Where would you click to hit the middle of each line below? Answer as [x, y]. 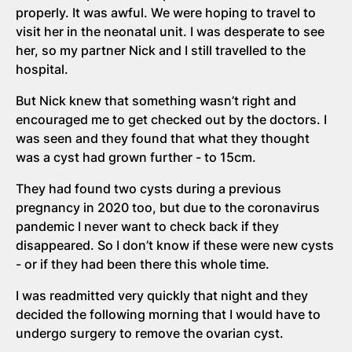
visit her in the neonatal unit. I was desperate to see [170, 31]
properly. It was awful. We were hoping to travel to [166, 12]
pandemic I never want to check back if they [147, 226]
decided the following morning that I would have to [168, 314]
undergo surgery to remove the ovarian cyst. [150, 333]
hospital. [42, 69]
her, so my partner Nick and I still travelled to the [161, 50]
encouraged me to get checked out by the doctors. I [171, 119]
